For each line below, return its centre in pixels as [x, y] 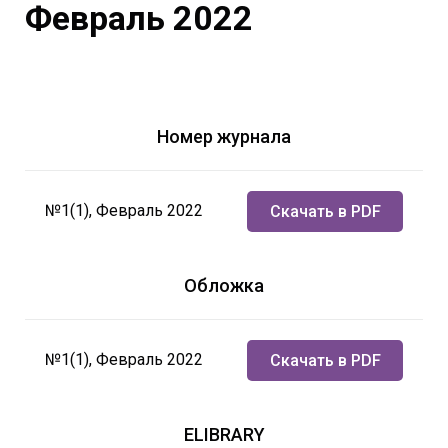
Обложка [224, 285]
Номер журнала [224, 136]
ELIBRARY [224, 434]
